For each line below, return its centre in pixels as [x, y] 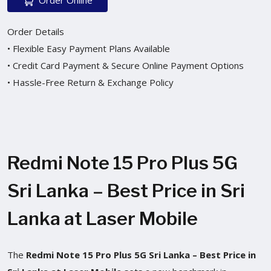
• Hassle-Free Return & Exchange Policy [90, 82]
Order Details [36, 31]
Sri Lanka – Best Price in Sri [126, 190]
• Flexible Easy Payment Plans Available [89, 48]
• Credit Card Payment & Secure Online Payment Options [126, 65]
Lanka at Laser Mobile [103, 218]
